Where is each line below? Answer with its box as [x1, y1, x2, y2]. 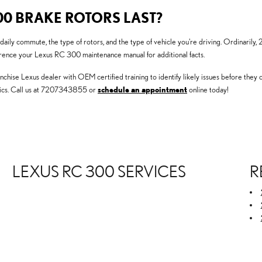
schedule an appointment [98, 85, 187, 95]
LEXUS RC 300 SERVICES [12, 162, 187, 181]
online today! [187, 85, 229, 95]
